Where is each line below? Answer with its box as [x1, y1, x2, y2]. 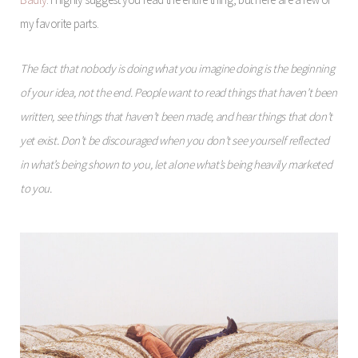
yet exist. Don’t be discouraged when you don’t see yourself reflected [20, 133, 329, 149]
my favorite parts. [20, 16, 99, 32]
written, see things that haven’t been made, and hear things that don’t [20, 109, 332, 125]
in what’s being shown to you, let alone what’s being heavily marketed [20, 157, 332, 173]
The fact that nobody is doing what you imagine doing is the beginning [20, 61, 335, 77]
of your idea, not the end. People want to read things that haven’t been [20, 85, 337, 101]
